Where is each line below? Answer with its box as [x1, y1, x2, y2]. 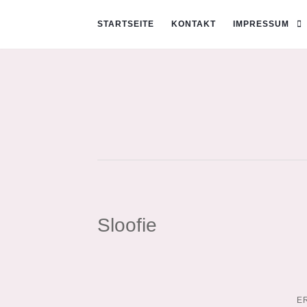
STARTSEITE [97, 19, 154, 29]
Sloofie [97, 214, 157, 236]
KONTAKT [171, 19, 216, 29]
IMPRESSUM [233, 19, 289, 29]
